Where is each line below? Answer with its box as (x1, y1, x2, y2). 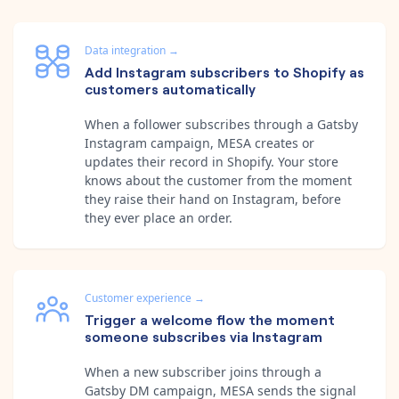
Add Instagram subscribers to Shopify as (85, 61, 364, 81)
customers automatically (85, 77, 256, 98)
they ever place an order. (85, 208, 232, 226)
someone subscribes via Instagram (85, 325, 322, 346)
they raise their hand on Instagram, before (85, 190, 341, 208)
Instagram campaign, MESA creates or (85, 134, 314, 151)
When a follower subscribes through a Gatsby (85, 115, 358, 133)
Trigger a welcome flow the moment (85, 308, 335, 329)
